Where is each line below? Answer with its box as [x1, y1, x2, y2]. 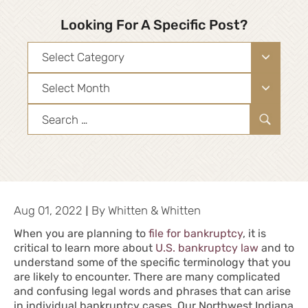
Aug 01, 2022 [14, 203, 82, 218]
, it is [243, 227, 266, 241]
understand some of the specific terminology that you [14, 256, 291, 269]
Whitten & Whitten [108, 203, 201, 218]
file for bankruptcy [148, 227, 243, 241]
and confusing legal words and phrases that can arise [14, 285, 291, 298]
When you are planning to [14, 227, 148, 241]
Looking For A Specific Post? [60, 16, 247, 34]
